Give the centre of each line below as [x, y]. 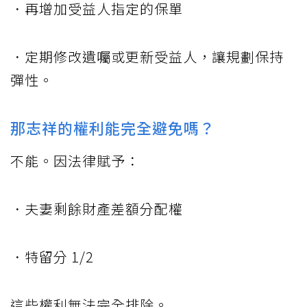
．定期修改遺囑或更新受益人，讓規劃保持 [147, 57]
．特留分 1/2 [52, 257]
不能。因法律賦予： [75, 161]
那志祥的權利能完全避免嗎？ [113, 128]
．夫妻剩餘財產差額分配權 [97, 209]
